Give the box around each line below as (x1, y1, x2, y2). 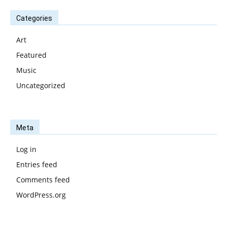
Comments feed (16, 175, 70, 185)
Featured (16, 50, 47, 60)
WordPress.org (16, 190, 66, 200)
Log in (16, 144, 36, 155)
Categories (16, 14, 52, 23)
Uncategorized (16, 81, 65, 91)
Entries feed (16, 160, 57, 170)
